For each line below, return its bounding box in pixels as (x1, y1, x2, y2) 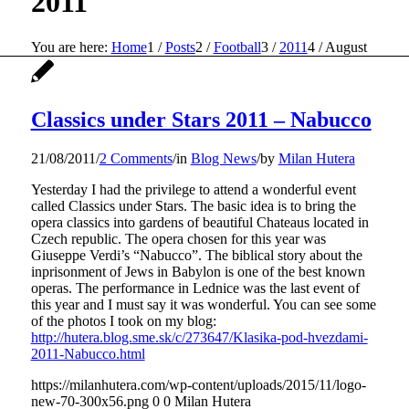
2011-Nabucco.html (30, 345, 145, 362)
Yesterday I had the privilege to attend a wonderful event (30, 181, 356, 197)
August (324, 38, 367, 55)
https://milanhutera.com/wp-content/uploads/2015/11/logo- (30, 376, 366, 393)
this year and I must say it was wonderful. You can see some (30, 296, 376, 312)
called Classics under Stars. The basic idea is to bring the (30, 197, 356, 214)
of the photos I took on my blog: (30, 312, 216, 329)
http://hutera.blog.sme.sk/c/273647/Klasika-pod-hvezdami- (30, 329, 368, 345)
